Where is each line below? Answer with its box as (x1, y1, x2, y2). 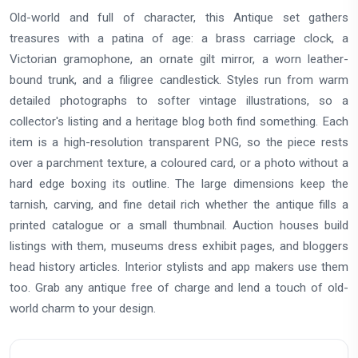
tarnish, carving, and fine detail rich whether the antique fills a (10, 197, 348, 212)
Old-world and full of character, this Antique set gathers (10, 10, 348, 25)
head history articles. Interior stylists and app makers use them (10, 259, 348, 274)
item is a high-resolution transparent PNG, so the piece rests (10, 134, 348, 149)
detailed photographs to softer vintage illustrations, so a (10, 93, 348, 108)
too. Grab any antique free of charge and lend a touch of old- (10, 280, 348, 295)
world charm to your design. (10, 300, 156, 316)
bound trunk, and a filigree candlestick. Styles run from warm (10, 72, 348, 87)
